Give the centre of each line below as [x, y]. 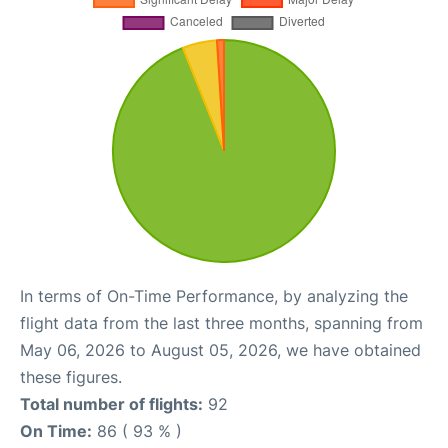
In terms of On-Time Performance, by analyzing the [214, 295]
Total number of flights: [111, 403]
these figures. [71, 376]
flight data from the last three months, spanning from [221, 322]
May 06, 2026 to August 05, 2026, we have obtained [220, 349]
